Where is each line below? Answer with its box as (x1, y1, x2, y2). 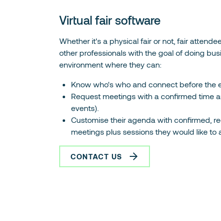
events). (71, 103, 99, 113)
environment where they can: (59, 60, 161, 70)
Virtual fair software (59, 13, 161, 28)
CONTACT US (70, 152, 122, 161)
